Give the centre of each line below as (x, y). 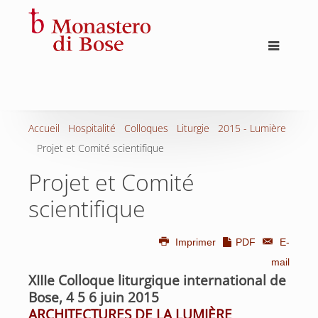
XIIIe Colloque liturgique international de (157, 280)
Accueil (44, 128)
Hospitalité (92, 128)
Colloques (146, 128)
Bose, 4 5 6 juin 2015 (94, 297)
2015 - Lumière (252, 128)
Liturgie (193, 128)
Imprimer (196, 242)
